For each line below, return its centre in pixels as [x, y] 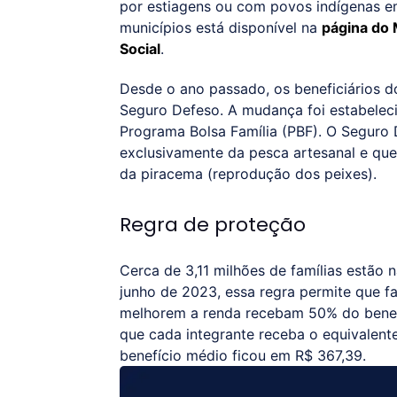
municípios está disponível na [220, 27]
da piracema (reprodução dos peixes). [248, 173]
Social [140, 48]
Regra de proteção [212, 225]
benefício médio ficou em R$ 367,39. [242, 355]
